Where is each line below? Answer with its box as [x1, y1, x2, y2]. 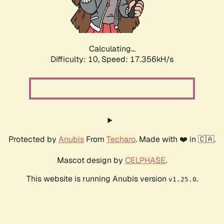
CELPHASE [125, 155, 165, 166]
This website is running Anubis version [26, 173, 168, 184]
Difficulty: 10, [50, 54, 101, 65]
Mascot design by [57, 155, 125, 166]
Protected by [8, 134, 58, 145]
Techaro [106, 134, 135, 145]
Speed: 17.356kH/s [101, 54, 173, 65]
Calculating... [88, 43, 135, 54]
